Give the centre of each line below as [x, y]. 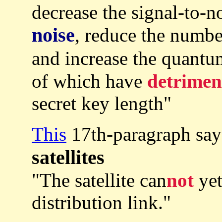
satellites [68, 158]
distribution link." [101, 203]
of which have [89, 81]
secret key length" [102, 104]
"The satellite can [99, 180]
